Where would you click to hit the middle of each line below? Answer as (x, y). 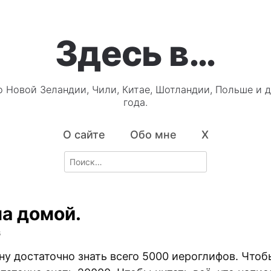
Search (77, 157)
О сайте (84, 135)
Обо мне (153, 135)
